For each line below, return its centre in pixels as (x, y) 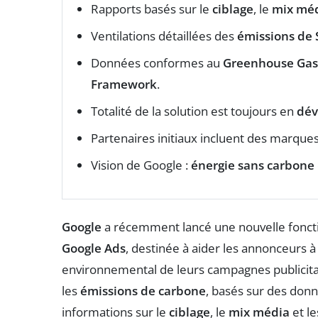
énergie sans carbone (253, 165)
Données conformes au (157, 62)
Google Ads (94, 248)
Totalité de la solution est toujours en (194, 111)
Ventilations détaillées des (164, 35)
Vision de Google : (141, 165)
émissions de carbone (143, 290)
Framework (124, 84)
